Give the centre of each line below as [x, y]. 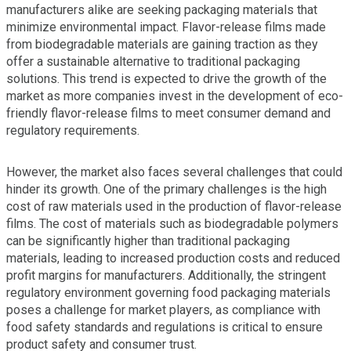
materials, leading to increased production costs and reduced [173, 259]
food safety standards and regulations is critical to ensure [165, 327]
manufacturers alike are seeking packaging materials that [162, 10]
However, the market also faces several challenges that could [174, 172]
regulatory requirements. [73, 131]
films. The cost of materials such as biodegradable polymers [172, 224]
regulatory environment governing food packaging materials [168, 293]
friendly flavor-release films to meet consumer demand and [168, 114]
